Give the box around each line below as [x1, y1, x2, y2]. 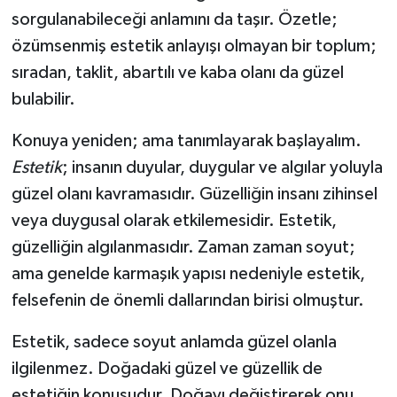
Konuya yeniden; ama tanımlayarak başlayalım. [11, 131, 362, 150]
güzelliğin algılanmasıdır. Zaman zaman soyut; [11, 237, 355, 256]
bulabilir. [11, 90, 75, 108]
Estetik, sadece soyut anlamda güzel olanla [11, 332, 337, 351]
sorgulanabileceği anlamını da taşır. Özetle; [11, 10, 338, 28]
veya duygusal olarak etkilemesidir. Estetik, [11, 211, 337, 230]
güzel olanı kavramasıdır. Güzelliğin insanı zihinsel [11, 184, 378, 203]
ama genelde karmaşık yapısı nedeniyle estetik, [11, 264, 365, 283]
